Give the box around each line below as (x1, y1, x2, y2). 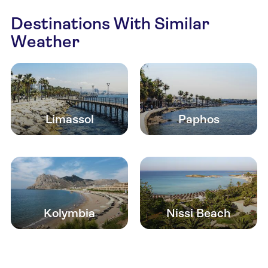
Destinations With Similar (11, 14, 209, 33)
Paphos (178, 112, 220, 127)
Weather (11, 32, 80, 51)
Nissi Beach (166, 206, 231, 221)
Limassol (45, 112, 94, 127)
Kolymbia (44, 206, 95, 221)
